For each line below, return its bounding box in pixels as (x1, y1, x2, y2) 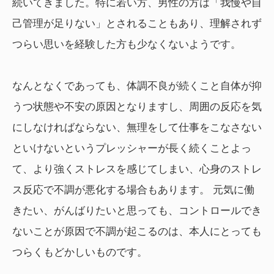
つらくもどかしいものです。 (12, 246, 147, 259)
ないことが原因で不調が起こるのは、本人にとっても (12, 226, 262, 238)
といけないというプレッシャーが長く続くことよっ (12, 143, 251, 155)
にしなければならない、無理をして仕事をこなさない (12, 122, 262, 134)
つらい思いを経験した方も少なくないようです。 (12, 39, 241, 51)
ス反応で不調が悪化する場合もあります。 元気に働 (12, 184, 254, 196)
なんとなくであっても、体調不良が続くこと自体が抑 (12, 80, 262, 92)
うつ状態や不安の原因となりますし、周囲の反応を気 (12, 101, 262, 113)
